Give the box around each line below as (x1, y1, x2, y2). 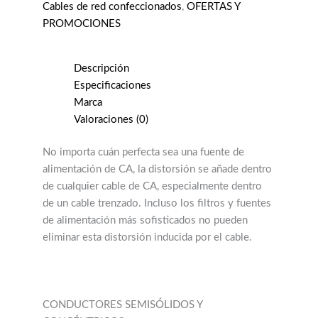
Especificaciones (73, 80, 151, 92)
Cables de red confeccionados (43, 1, 182, 13)
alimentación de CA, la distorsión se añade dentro (43, 163, 272, 175)
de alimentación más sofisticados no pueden (43, 214, 248, 226)
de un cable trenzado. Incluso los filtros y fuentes (43, 197, 271, 209)
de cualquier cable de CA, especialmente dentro (43, 180, 262, 192)
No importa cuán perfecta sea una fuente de (43, 146, 244, 158)
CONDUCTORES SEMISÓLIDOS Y (43, 299, 202, 310)
